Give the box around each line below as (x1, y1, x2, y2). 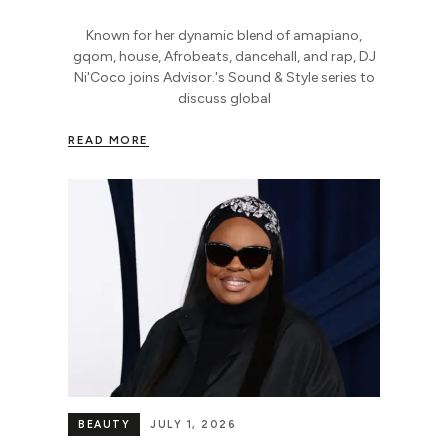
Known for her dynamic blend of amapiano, (86, 26, 362, 44)
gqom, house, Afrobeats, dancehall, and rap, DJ (72, 47, 376, 65)
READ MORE (68, 132, 149, 147)
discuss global (177, 89, 271, 107)
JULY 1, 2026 (150, 418, 236, 432)
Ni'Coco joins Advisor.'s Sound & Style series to (73, 68, 375, 86)
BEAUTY (78, 418, 130, 432)
